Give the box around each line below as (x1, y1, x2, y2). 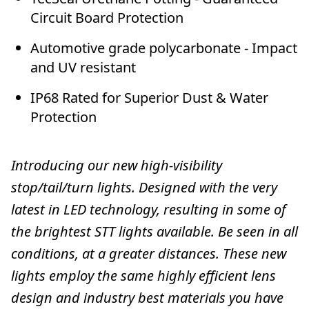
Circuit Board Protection (30, 8, 183, 28)
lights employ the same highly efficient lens (11, 266, 276, 286)
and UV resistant (30, 58, 136, 77)
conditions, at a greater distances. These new (11, 244, 286, 263)
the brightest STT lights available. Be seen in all (11, 222, 298, 241)
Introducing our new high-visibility (11, 156, 222, 175)
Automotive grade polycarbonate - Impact (30, 39, 297, 58)
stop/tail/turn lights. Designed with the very (11, 178, 277, 197)
